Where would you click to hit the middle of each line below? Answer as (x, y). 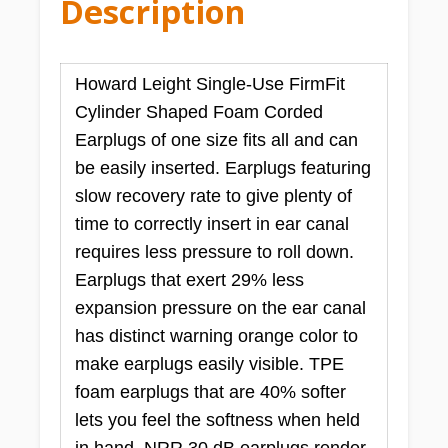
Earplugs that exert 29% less (189, 279)
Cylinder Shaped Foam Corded (198, 111)
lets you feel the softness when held (217, 419)
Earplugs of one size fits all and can (216, 139)
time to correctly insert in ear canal (211, 223)
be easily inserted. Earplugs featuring (222, 167)
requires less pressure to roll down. (214, 251)
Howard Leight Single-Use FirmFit (209, 83)
